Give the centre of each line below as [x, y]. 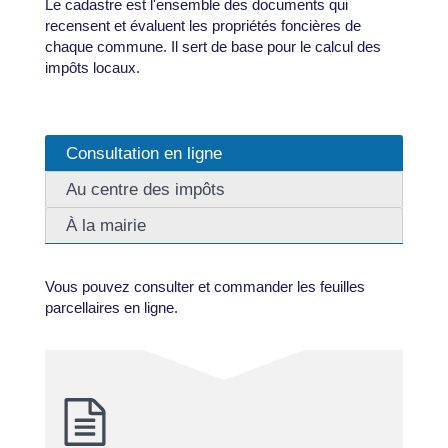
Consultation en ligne [143, 152]
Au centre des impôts [145, 188]
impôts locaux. [92, 68]
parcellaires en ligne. [111, 307]
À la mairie [105, 224]
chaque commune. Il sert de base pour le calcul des [212, 47]
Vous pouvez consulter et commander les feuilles [204, 286]
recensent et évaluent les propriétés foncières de [202, 26]
